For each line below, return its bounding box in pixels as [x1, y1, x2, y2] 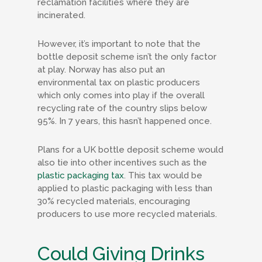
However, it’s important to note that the [37, 39, 201, 49]
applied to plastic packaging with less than [37, 183, 212, 194]
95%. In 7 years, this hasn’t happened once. [37, 116, 214, 126]
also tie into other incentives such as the [37, 157, 207, 168]
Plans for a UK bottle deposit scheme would [37, 144, 223, 155]
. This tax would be [124, 170, 202, 181]
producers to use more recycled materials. [37, 209, 219, 219]
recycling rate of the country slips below [37, 103, 207, 113]
